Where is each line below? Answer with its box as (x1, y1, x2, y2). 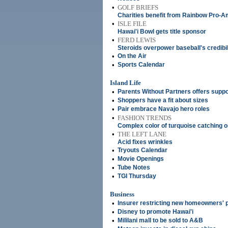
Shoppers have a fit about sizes (118, 97, 208, 104)
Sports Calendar (118, 61, 165, 68)
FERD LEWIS (118, 36, 156, 44)
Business (110, 190, 134, 198)
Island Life (110, 79, 141, 87)
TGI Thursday (118, 173, 156, 180)
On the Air (118, 52, 147, 60)
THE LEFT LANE (118, 130, 166, 138)
